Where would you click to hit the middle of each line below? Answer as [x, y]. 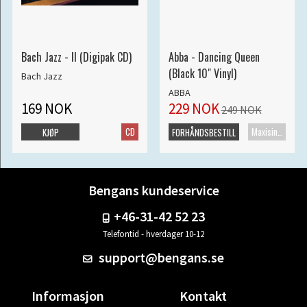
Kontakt [204, 296]
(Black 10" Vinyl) [202, 74]
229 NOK [194, 109]
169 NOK [46, 109]
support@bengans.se [160, 258]
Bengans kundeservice [153, 191]
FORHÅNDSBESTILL [204, 133]
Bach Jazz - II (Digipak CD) [76, 57]
